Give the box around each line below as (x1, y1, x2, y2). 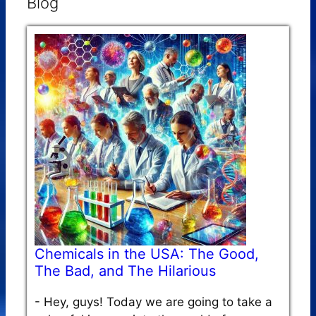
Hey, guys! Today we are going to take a (44, 294, 272, 309)
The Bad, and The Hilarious (35, 262, 216, 279)
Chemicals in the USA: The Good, (35, 245, 259, 262)
